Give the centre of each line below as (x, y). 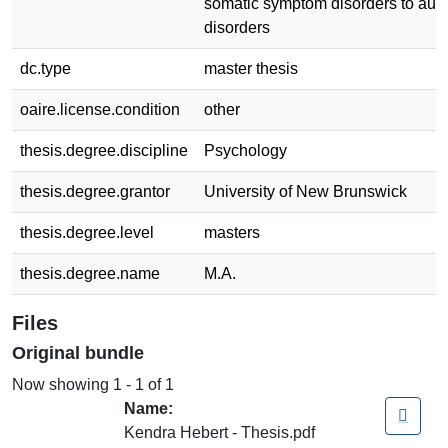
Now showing (62, 384)
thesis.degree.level (87, 232)
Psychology (245, 150)
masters (232, 232)
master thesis (251, 68)
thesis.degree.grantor (95, 191)
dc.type (45, 68)
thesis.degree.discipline (104, 150)
